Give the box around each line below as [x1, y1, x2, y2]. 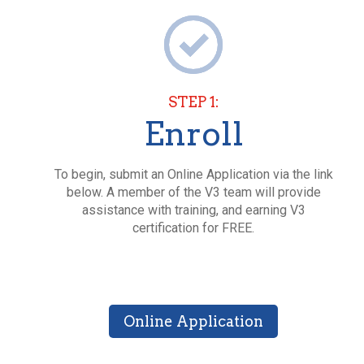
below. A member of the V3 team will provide [66, 184, 321, 200]
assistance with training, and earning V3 [81, 201, 305, 218]
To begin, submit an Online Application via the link [54, 166, 333, 182]
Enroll [143, 114, 244, 154]
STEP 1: [167, 93, 219, 110]
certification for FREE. [132, 219, 254, 236]
